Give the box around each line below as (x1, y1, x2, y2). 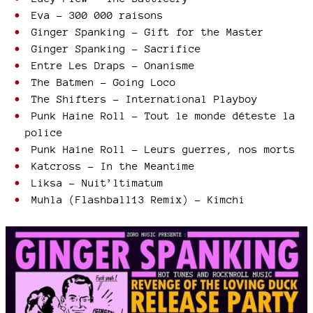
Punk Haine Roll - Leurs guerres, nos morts (25, 143, 296, 155)
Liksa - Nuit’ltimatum (25, 177, 163, 189)
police (25, 126, 63, 138)
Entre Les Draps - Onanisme (25, 59, 195, 71)
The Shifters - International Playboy (25, 93, 258, 105)
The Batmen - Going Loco (25, 76, 176, 88)
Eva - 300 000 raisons (25, 9, 163, 21)
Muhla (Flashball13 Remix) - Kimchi (25, 194, 245, 205)
